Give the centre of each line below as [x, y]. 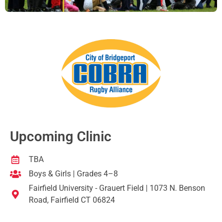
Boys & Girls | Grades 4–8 [73, 174]
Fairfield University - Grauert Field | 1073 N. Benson [117, 188]
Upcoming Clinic [61, 137]
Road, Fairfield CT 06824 [72, 200]
